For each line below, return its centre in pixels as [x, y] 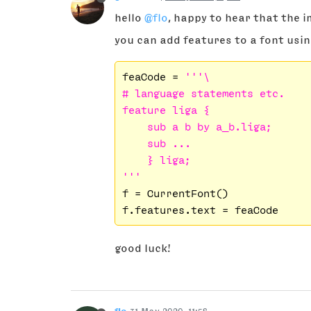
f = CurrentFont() [175, 193]
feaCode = [153, 77]
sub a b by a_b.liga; [197, 127]
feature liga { [166, 110]
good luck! [143, 248]
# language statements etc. [203, 93]
